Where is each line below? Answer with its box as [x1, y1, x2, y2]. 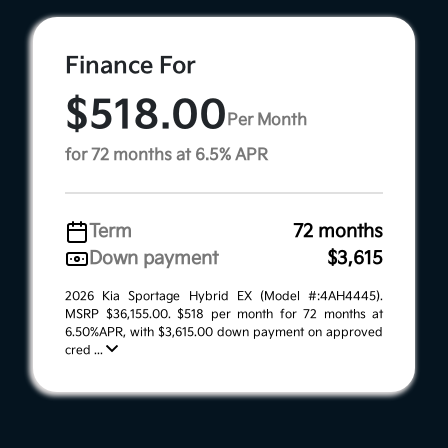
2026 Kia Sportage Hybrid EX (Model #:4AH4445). [65, 289, 383, 305]
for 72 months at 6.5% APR [65, 146, 268, 166]
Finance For [65, 52, 196, 81]
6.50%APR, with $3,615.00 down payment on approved [65, 325, 383, 341]
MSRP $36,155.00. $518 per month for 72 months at [65, 307, 383, 323]
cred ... [65, 343, 106, 359]
